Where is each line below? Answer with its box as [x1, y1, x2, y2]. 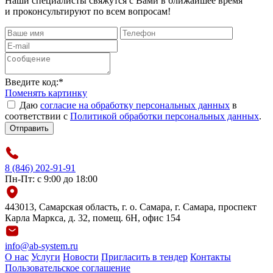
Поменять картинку [5, 87, 87, 98]
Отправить [10, 123, 49, 133]
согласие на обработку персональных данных [40, 99, 230, 110]
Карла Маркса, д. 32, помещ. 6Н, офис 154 [5, 212, 180, 223]
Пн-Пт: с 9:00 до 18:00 [5, 173, 97, 184]
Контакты [190, 251, 231, 262]
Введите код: [5, 76, 58, 87]
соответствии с [5, 110, 70, 121]
